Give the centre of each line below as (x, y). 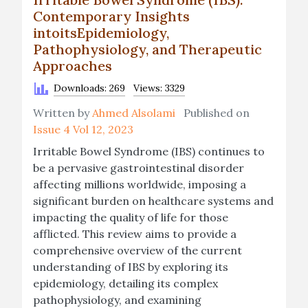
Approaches (73, 66)
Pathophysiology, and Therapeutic (147, 49)
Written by (63, 113)
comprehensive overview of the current (137, 250)
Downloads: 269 (89, 88)
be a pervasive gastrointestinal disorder (139, 168)
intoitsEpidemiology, (101, 33)
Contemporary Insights (111, 16)
